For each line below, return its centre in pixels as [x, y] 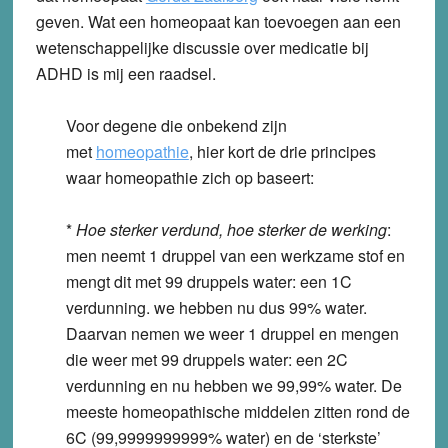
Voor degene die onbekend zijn [176, 125]
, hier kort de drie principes [282, 151]
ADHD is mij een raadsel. [125, 73]
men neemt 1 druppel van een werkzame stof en [235, 255]
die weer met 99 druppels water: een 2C [206, 359]
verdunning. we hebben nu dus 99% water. [216, 307]
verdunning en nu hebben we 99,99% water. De [233, 385]
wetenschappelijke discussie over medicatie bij [202, 47]
